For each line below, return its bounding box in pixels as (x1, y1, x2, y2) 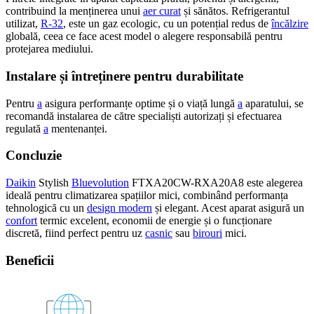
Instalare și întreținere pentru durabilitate (6, 68, 243, 83)
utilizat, (6, 18, 41, 30)
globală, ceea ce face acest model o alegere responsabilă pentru (6, 30, 282, 43)
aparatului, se (243, 97, 303, 109)
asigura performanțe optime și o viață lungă (42, 97, 238, 109)
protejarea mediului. (6, 43, 93, 55)
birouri (193, 226, 222, 239)
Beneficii (6, 252, 54, 268)
